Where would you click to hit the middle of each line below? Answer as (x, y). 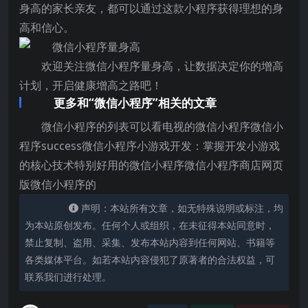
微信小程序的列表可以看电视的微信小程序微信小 (162, 126)
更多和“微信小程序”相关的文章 (135, 103)
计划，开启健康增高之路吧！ (91, 85)
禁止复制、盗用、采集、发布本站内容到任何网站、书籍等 (150, 242)
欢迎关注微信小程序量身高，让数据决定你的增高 (162, 66)
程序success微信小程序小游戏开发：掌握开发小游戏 (150, 146)
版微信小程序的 (58, 184)
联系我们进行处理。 (68, 277)
